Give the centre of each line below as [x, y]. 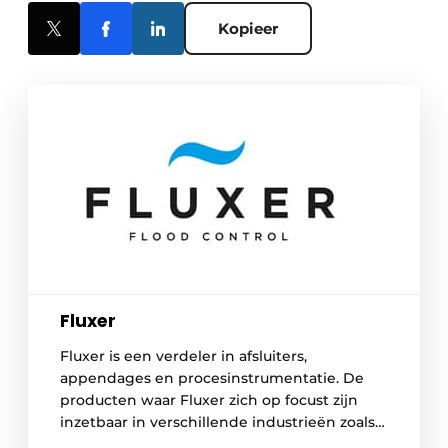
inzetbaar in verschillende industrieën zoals [217, 422]
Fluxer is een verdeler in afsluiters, [183, 356]
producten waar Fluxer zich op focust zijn [209, 400]
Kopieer [248, 29]
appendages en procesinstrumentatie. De [212, 378]
